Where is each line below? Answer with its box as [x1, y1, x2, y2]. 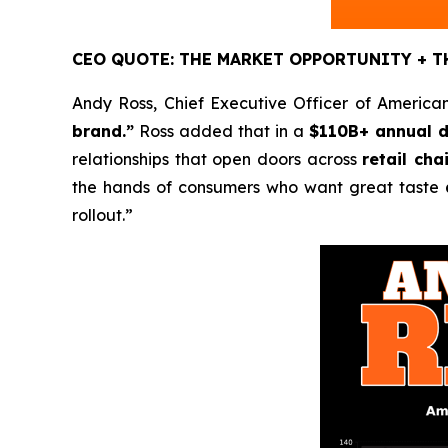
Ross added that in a [134, 121, 309, 142]
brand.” [72, 121, 134, 142]
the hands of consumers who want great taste [72, 177, 445, 198]
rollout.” [72, 205, 133, 226]
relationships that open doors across [72, 149, 363, 170]
